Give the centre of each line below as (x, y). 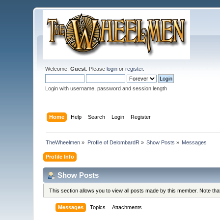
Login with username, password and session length (106, 88)
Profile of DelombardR (113, 142)
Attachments (127, 207)
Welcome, (58, 69)
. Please (96, 69)
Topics (98, 207)
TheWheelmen (63, 142)
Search (96, 117)
